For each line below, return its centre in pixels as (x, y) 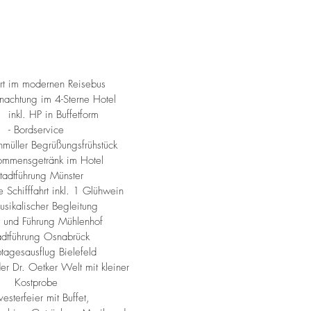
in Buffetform (72, 115)
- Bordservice (36, 130)
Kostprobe (36, 283)
